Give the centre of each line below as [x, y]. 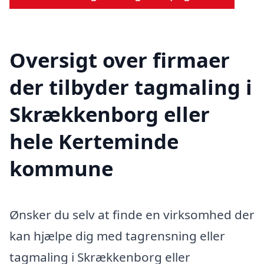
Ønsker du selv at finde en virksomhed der [132, 215]
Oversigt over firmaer [120, 60]
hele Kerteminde [94, 141]
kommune [61, 169]
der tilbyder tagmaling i [131, 87]
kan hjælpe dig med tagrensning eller [117, 236]
